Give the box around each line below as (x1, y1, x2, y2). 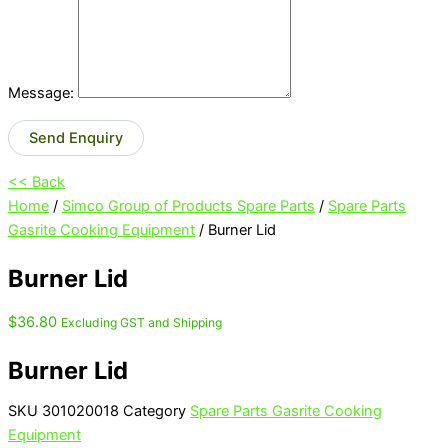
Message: (8, 84, 74, 103)
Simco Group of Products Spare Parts (62, 197, 315, 216)
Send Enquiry (29, 128, 123, 147)
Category (123, 402, 186, 421)
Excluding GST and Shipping (61, 314, 222, 330)
